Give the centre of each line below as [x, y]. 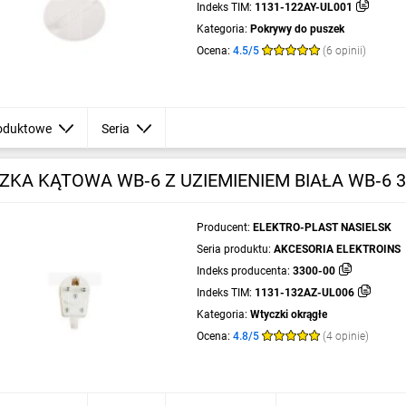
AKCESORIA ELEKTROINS [337, 249]
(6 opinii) [344, 51]
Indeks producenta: [243, 271]
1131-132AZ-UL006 [304, 293]
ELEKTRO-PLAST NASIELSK [322, 227]
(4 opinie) [345, 336]
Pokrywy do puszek [297, 29]
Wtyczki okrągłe [288, 314]
